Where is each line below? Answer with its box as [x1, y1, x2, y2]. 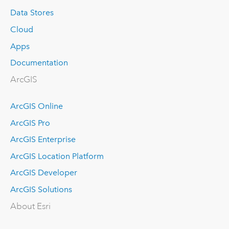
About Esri [10, 200, 51, 212]
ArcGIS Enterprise [10, 134, 76, 145]
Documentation [10, 58, 68, 68]
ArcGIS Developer [10, 168, 77, 178]
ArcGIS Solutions [10, 185, 72, 194]
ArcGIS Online [10, 101, 63, 111]
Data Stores [10, 8, 54, 18]
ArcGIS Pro [10, 118, 50, 128]
